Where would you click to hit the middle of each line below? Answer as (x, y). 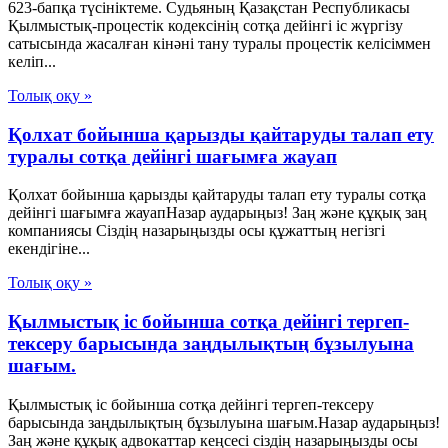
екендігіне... (49, 249)
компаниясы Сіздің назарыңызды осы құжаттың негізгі (196, 231)
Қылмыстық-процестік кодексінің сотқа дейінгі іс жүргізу (205, 25)
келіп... (32, 61)
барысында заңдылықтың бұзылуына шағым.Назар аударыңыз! (224, 422)
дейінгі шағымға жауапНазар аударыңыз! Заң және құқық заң (217, 213)
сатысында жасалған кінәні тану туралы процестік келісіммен (219, 43)
